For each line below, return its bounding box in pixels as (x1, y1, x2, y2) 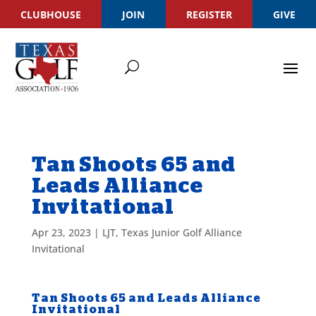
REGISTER (186, 7, 232, 21)
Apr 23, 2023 (31, 226, 91, 239)
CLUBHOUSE (20, 7, 82, 21)
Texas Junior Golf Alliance (121, 226, 242, 239)
